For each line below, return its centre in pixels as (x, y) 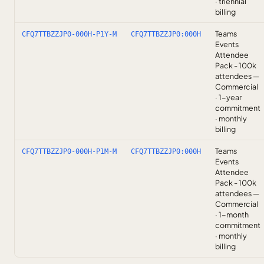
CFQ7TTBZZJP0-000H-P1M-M (69, 151)
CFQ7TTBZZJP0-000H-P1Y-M (69, 34)
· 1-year (228, 97)
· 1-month (232, 214)
